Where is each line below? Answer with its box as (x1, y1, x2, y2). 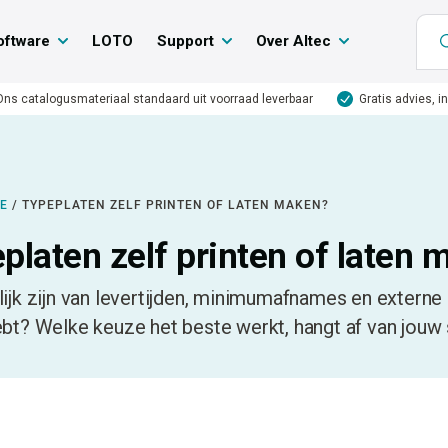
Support (156, 32, 214, 50)
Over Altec (255, 32, 331, 50)
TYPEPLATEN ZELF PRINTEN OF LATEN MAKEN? (22, 198, 330, 212)
